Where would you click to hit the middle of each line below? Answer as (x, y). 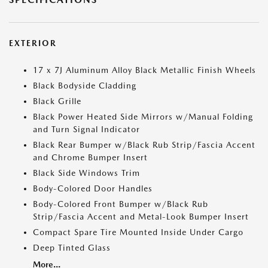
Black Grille (57, 101)
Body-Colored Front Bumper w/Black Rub (121, 204)
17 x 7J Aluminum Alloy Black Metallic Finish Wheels (144, 70)
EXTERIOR (33, 43)
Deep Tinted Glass (72, 248)
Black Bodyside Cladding (85, 86)
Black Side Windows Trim (86, 173)
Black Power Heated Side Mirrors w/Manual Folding (143, 117)
